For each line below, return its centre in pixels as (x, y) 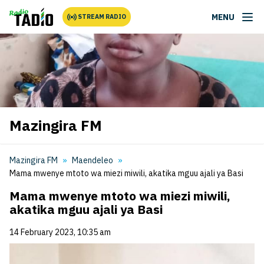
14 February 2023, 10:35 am (60, 232)
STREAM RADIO (102, 16)
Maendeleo (93, 160)
